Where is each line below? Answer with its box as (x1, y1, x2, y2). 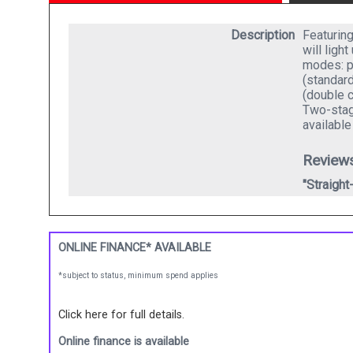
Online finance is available (58, 334, 189, 348)
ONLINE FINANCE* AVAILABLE (58, 240, 211, 255)
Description (231, 27, 295, 43)
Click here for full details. (58, 307, 184, 321)
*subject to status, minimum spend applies (58, 270, 218, 280)
